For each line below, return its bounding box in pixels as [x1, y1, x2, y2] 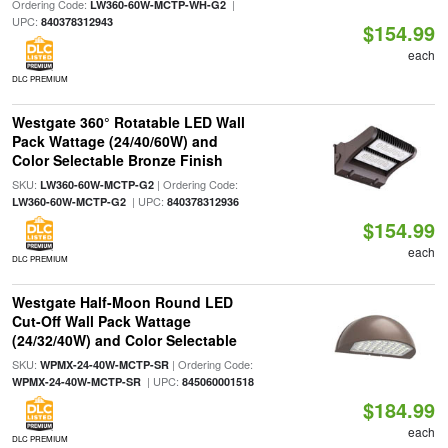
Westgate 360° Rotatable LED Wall [11, 112, 245, 132]
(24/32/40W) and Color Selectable [11, 330, 237, 350]
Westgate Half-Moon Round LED [11, 292, 233, 312]
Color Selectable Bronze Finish [11, 150, 223, 170]
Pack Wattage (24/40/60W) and [11, 131, 218, 151]
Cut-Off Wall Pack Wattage [11, 311, 191, 331]
